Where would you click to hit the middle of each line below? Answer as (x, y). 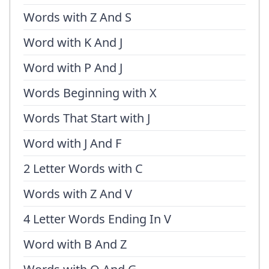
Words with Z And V (78, 194)
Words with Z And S (77, 17)
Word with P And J (73, 68)
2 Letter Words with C (83, 168)
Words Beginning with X (90, 93)
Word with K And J (73, 42)
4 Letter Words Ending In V (97, 219)
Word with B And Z (75, 244)
